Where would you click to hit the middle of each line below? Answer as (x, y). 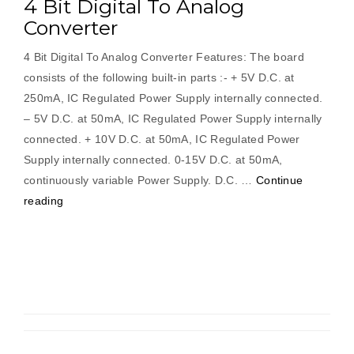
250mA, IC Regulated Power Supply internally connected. (173, 98)
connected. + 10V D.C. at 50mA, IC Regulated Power (162, 139)
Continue (279, 180)
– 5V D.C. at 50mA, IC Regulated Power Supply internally (173, 119)
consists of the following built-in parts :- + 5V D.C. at (159, 77)
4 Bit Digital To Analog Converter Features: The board (164, 57)
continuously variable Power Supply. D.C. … (140, 180)
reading (44, 201)
